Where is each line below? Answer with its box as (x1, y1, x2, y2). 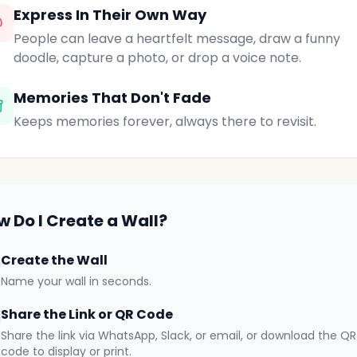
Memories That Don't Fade (14, 88, 211, 108)
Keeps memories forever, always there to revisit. (14, 112, 316, 131)
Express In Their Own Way (14, 5, 206, 25)
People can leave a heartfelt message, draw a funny (14, 29, 340, 48)
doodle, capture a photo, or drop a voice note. (14, 49, 301, 67)
